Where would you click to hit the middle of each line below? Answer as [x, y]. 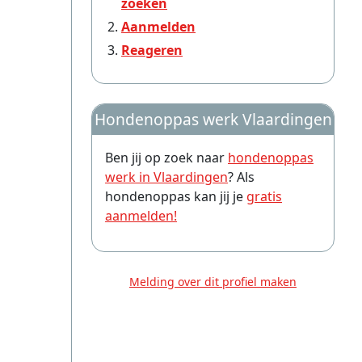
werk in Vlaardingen [166, 177]
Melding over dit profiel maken [213, 282]
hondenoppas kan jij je [176, 196]
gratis [264, 196]
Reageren [152, 50]
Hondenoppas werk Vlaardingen [213, 119]
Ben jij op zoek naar [166, 158]
